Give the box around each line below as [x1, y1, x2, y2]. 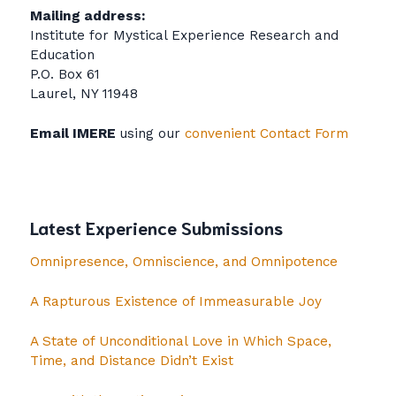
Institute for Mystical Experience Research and [30, 27, 339, 43]
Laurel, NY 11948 [30, 85, 138, 102]
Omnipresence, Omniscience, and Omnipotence [30, 254, 338, 270]
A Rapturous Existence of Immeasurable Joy [30, 293, 322, 310]
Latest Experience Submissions [30, 216, 283, 240]
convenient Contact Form [185, 125, 348, 141]
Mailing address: [30, 7, 145, 24]
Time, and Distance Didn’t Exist [30, 353, 233, 369]
